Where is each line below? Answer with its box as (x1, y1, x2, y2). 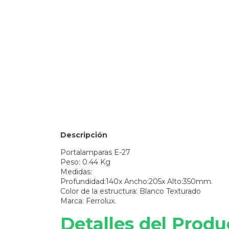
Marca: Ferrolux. (60, 196, 116, 206)
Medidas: (60, 167, 92, 177)
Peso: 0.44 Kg (60, 157, 110, 167)
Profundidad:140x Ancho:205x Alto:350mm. (60, 177, 213, 187)
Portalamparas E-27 (60, 148, 130, 157)
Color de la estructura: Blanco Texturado (60, 187, 201, 196)
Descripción (60, 130, 107, 140)
